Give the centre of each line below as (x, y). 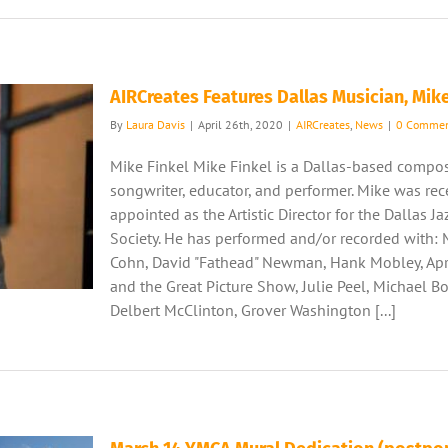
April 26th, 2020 (240, 124)
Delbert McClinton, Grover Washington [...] (253, 310)
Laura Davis (155, 124)
